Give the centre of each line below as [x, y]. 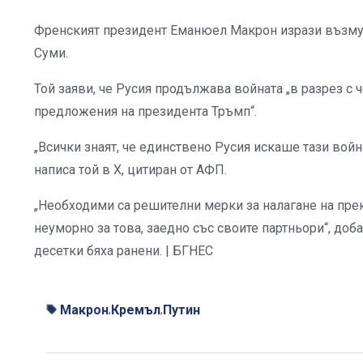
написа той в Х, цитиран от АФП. [132, 169]
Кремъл [136, 310]
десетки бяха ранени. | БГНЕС [124, 250]
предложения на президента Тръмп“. [145, 111]
